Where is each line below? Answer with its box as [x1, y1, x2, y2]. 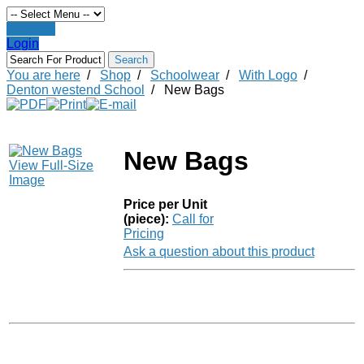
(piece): [123, 212, 169, 226]
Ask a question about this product [123, 245, 314, 258]
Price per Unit [123, 197, 207, 211]
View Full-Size [9, 158, 93, 172]
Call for [172, 212, 214, 226]
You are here [6, 68, 80, 82]
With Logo [239, 68, 297, 82]
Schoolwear [150, 68, 219, 82]
